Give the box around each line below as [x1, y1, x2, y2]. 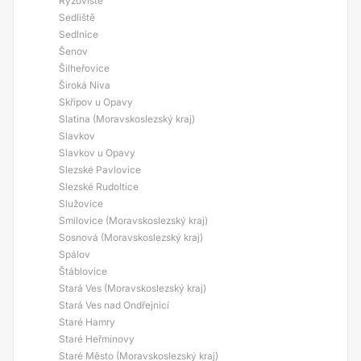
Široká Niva [59, 79, 110, 91]
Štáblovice [59, 265, 107, 277]
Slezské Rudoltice [59, 180, 139, 193]
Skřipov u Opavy [59, 96, 133, 108]
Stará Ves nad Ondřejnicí [59, 299, 169, 311]
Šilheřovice [59, 62, 110, 74]
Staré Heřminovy [59, 333, 135, 345]
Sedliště [59, 11, 95, 23]
